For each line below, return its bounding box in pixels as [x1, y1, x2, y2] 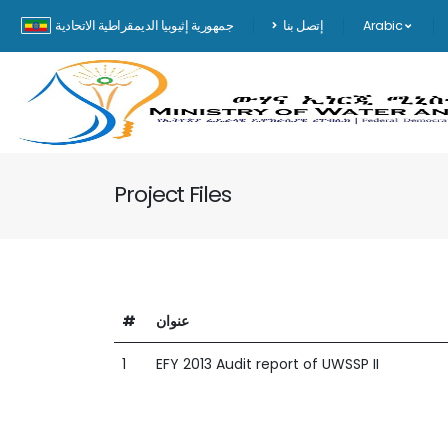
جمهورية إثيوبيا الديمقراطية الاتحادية [55, 17, 233, 34]
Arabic [363, 17, 405, 34]
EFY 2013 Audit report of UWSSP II [156, 354, 379, 374]
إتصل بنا [283, 17, 323, 34]
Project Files [114, 179, 231, 210]
